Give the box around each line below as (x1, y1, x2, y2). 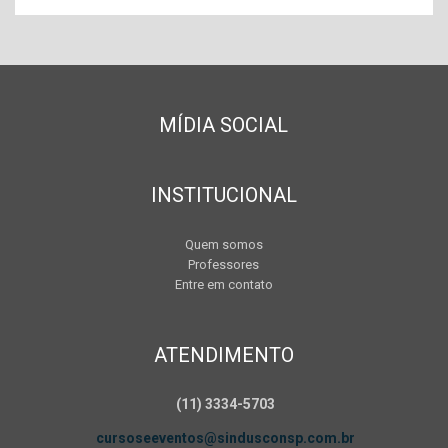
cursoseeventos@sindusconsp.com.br (95, 430, 355, 446)
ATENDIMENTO (153, 343, 294, 367)
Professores (188, 257, 260, 272)
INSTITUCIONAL (150, 183, 297, 207)
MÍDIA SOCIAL (159, 113, 289, 137)
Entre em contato (174, 277, 273, 292)
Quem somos (184, 237, 263, 252)
